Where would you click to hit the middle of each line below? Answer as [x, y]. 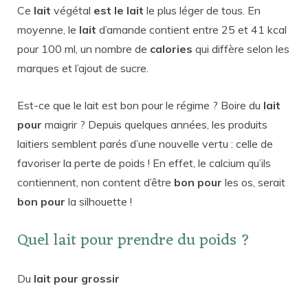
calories [171, 48]
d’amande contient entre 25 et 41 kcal [191, 29]
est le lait [119, 10]
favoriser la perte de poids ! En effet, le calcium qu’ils [144, 163]
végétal [72, 10]
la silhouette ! [99, 201]
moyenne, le [48, 29]
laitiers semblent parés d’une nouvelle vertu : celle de [145, 143]
